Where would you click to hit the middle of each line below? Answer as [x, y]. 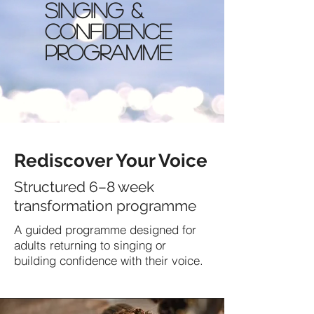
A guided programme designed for [105, 230]
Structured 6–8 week [84, 187]
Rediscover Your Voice [111, 161]
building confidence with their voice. [109, 260]
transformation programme [105, 206]
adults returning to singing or [90, 245]
